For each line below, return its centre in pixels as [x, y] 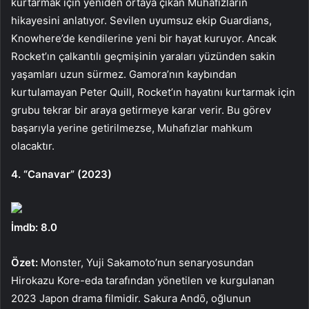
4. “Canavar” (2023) [61, 174]
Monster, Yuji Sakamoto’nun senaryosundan [146, 262]
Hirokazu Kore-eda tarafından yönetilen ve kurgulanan [143, 280]
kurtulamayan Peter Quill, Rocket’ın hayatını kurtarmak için [153, 92]
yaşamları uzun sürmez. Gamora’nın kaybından [124, 74]
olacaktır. [33, 146]
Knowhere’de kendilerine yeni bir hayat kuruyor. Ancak [144, 38]
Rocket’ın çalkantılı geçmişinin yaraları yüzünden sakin [143, 56]
